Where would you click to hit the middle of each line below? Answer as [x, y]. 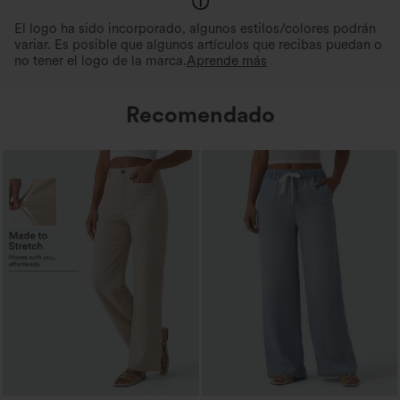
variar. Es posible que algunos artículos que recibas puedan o [198, 45]
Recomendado [200, 115]
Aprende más [227, 61]
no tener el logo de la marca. [100, 61]
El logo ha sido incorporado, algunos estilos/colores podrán [195, 29]
